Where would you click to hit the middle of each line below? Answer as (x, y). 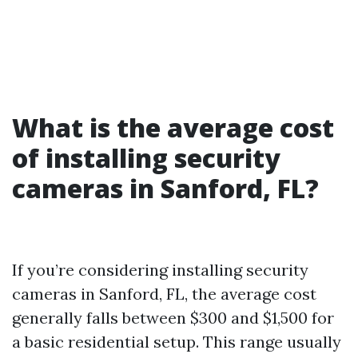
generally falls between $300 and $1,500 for (173, 318)
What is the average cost (173, 127)
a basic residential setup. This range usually (177, 342)
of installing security (146, 158)
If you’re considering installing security (160, 270)
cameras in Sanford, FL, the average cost (164, 294)
